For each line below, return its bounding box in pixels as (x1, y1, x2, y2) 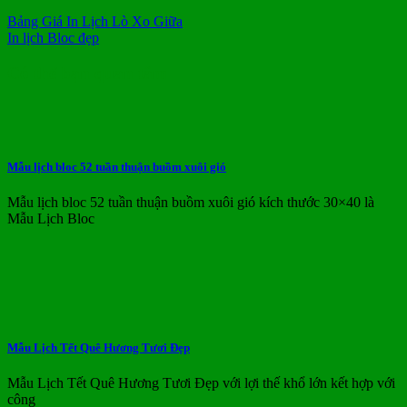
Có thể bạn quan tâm (7, 64, 167, 83)
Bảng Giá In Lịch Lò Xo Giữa (7, 14, 183, 30)
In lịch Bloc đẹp (7, 30, 99, 46)
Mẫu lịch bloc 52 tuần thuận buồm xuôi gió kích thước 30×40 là (7, 194, 374, 211)
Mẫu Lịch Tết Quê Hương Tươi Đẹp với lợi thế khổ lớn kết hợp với (7, 374, 395, 391)
